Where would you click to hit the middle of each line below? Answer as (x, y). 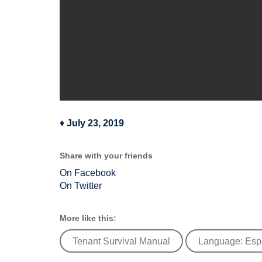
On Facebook (88, 173)
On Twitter (81, 186)
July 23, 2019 (95, 123)
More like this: (88, 218)
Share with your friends (106, 156)
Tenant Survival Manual (121, 241)
